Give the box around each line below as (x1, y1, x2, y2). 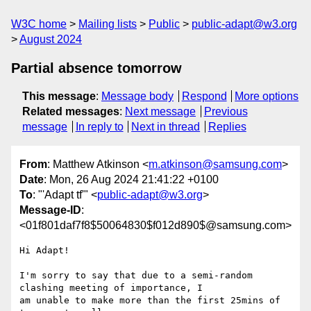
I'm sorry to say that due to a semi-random (19, 270, 253, 281)
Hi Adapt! (19, 245, 69, 256)
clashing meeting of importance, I (19, 283, 203, 294)
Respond (181, 90, 227, 102)
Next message (125, 106, 196, 117)
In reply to (75, 121, 124, 133)
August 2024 (19, 33, 82, 45)
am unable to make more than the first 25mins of (19, 295, 280, 306)
